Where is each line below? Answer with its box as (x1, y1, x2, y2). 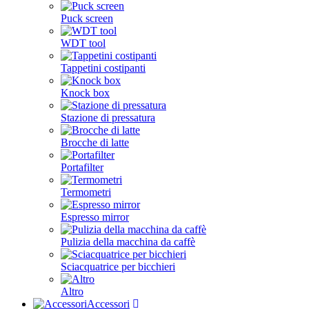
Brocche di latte (61, 137, 129, 148)
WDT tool (61, 37, 106, 49)
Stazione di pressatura (61, 112, 155, 123)
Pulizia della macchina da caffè (61, 236, 195, 248)
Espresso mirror (61, 211, 129, 223)
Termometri (61, 186, 111, 198)
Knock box (61, 87, 110, 99)
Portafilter (61, 161, 103, 173)
